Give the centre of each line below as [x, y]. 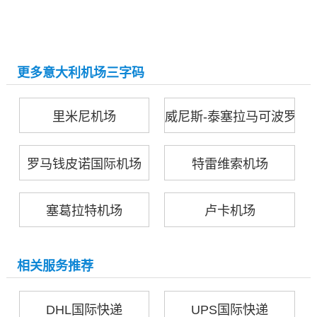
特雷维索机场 [230, 164]
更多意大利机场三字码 [81, 73]
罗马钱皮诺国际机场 [85, 164]
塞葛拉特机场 [85, 211]
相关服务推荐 [56, 266]
